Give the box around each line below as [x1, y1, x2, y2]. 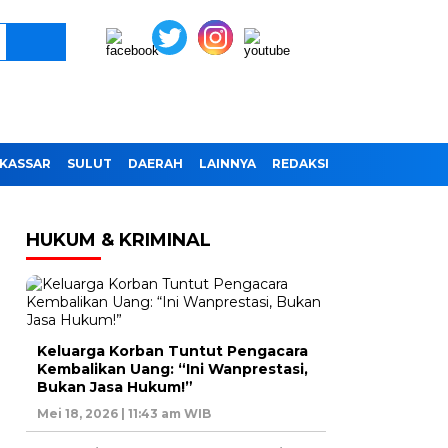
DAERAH [128, 156, 183, 172]
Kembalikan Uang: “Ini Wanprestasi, [37, 360, 308, 379]
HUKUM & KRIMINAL [26, 229, 211, 252]
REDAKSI [272, 156, 329, 172]
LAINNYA [199, 156, 256, 172]
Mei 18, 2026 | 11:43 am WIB [37, 406, 211, 422]
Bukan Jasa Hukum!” [37, 378, 193, 397]
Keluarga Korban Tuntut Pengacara [37, 342, 308, 361]
